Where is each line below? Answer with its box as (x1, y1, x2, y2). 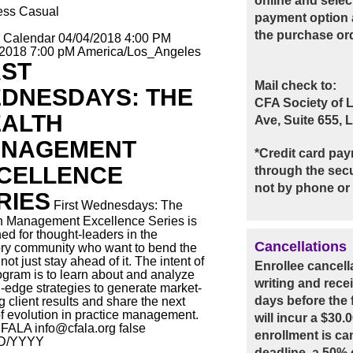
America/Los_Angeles (77, 45, 201, 58)
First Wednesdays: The (54, 199, 183, 212)
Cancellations (255, 239, 347, 255)
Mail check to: (255, 79, 337, 92)
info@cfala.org (35, 321, 116, 335)
